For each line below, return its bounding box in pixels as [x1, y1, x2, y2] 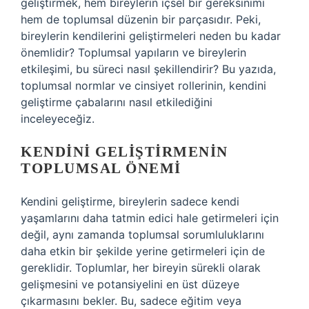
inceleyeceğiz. [21, 112, 94, 126]
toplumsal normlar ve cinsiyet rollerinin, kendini [21, 79, 266, 92]
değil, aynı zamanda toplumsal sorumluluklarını [21, 228, 264, 241]
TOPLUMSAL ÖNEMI [21, 160, 181, 177]
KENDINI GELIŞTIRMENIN [21, 143, 228, 160]
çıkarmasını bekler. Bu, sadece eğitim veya [21, 294, 241, 308]
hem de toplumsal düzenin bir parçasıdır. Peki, [21, 12, 261, 26]
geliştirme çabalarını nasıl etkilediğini [21, 95, 212, 109]
